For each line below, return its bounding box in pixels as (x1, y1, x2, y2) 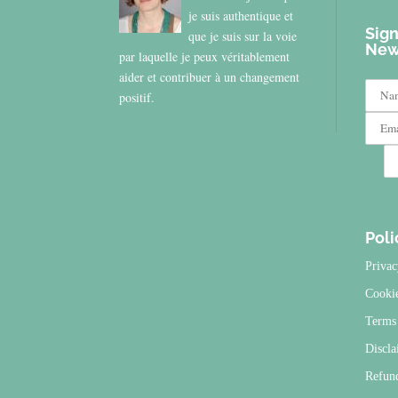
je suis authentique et (188, 7, 294, 25)
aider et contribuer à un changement (119, 68, 300, 86)
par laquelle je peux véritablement (119, 48, 291, 66)
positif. (119, 89, 155, 107)
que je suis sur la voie (188, 28, 298, 45)
